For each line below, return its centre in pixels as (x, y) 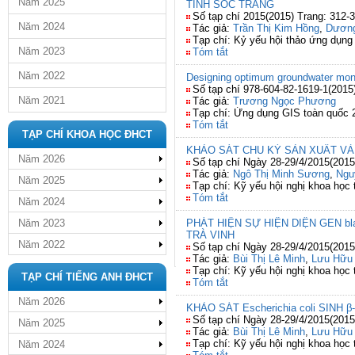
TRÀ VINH (210, 235)
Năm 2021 (42, 100)
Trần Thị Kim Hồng (276, 28)
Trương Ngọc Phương (284, 101)
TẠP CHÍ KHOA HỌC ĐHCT (87, 134)
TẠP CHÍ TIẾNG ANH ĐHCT (87, 277)
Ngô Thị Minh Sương (281, 174)
